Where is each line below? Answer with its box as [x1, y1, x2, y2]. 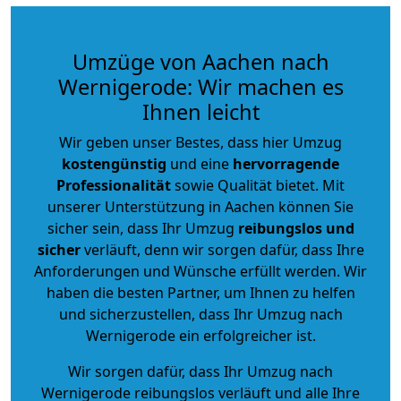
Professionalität [56, 175, 171, 195]
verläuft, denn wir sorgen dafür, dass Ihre [80, 239, 364, 260]
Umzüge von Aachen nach [72, 47, 329, 76]
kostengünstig [62, 153, 166, 174]
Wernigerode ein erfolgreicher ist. [85, 325, 316, 346]
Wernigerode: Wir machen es [57, 72, 344, 101]
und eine [166, 153, 233, 174]
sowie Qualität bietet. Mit [171, 175, 345, 195]
